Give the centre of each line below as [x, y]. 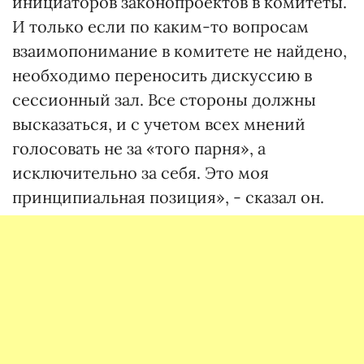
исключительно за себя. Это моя [141, 173]
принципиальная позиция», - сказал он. [168, 197]
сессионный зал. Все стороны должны [164, 100]
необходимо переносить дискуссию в [162, 76]
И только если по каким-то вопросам [160, 27]
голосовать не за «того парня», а [139, 149]
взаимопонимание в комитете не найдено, [180, 51]
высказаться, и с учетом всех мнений [159, 124]
